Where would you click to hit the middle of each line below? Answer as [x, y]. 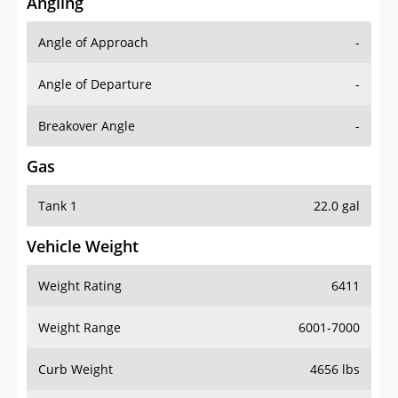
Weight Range [80, 328]
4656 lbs [335, 370]
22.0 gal [337, 206]
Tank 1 [58, 206]
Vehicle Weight [83, 247]
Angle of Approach [93, 43]
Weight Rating [80, 286]
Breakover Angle [87, 126]
